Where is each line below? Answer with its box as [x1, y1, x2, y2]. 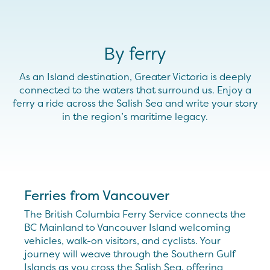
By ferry [104, 42, 166, 65]
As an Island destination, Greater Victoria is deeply [19, 70, 251, 83]
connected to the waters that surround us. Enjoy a [19, 83, 251, 96]
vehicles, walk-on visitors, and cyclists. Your [24, 234, 221, 247]
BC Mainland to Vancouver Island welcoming [24, 221, 230, 234]
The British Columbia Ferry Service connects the [24, 207, 246, 221]
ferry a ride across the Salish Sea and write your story [12, 96, 258, 110]
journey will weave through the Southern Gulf [24, 247, 235, 260]
